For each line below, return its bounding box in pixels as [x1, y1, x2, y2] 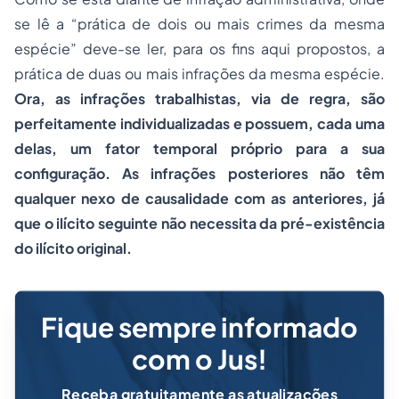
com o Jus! [132, 342, 267, 376]
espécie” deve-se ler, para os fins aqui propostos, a [14, 39, 385, 58]
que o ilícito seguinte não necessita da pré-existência [14, 214, 385, 232]
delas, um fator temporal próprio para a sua [14, 139, 385, 158]
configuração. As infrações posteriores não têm [14, 164, 385, 183]
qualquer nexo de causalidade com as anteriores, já [14, 189, 385, 208]
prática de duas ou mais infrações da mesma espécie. [14, 64, 385, 83]
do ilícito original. [14, 239, 132, 257]
